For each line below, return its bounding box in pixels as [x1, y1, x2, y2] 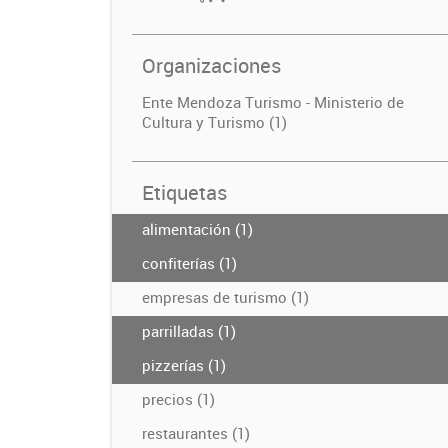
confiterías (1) [142, 253, 237, 273]
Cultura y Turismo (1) [142, 112, 287, 132]
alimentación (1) [142, 219, 253, 239]
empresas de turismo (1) [142, 287, 309, 307]
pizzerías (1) [142, 355, 226, 375]
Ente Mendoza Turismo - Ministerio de [142, 92, 404, 112]
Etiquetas [142, 179, 227, 206]
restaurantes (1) [142, 423, 250, 443]
